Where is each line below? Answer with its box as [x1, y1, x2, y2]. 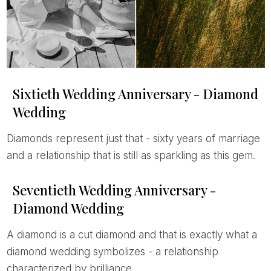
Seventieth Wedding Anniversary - [12, 181, 216, 200]
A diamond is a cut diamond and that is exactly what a [6, 229, 14, 241]
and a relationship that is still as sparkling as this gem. [6, 149, 255, 162]
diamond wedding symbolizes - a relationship [6, 246, 218, 258]
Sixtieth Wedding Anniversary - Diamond [12, 85, 258, 103]
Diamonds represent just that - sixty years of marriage [6, 132, 14, 145]
